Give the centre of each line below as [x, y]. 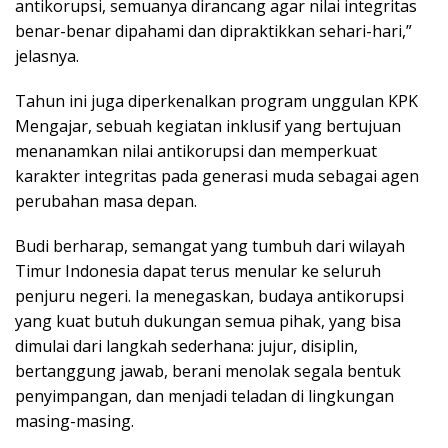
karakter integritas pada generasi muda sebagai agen [217, 176]
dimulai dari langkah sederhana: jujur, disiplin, [186, 346]
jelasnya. [47, 56]
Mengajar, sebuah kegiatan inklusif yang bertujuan [208, 126]
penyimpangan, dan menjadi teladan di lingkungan [204, 396]
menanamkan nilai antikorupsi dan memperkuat [196, 151]
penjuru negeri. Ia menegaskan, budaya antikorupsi [209, 296]
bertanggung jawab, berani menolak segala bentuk [208, 371]
